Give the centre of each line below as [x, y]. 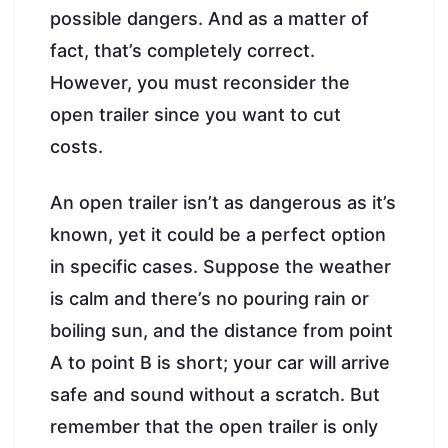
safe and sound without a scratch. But [215, 394]
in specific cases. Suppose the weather [220, 266]
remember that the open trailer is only [214, 426]
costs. [76, 146]
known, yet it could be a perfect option [218, 234]
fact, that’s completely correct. [182, 50]
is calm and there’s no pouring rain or [209, 298]
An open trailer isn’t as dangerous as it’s [223, 202]
